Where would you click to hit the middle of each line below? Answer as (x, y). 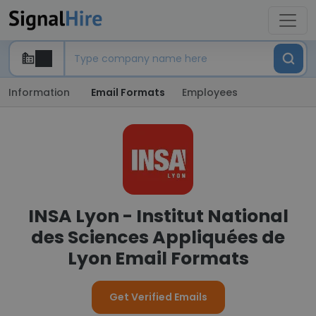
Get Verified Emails (158, 297)
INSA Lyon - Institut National (158, 216)
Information (39, 92)
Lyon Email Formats (158, 259)
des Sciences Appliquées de (158, 237)
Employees (210, 92)
